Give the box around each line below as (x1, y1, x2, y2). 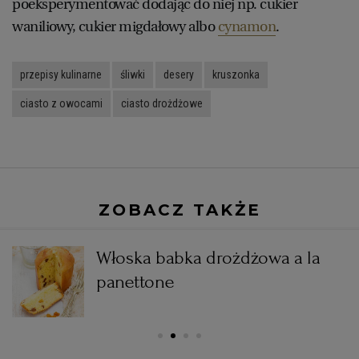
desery (163, 67, 194, 81)
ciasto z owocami (20, 96, 103, 110)
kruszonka (212, 67, 260, 81)
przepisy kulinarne (20, 67, 102, 81)
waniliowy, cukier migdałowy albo (12, 17, 218, 35)
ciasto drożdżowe (121, 96, 203, 110)
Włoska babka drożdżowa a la (96, 246, 321, 268)
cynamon (217, 17, 276, 35)
